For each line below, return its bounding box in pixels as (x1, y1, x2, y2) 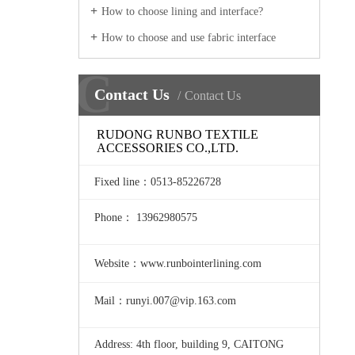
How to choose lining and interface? (101, 6, 263, 17)
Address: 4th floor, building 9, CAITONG (94, 338, 284, 351)
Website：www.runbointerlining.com (94, 257, 262, 269)
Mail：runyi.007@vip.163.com (94, 294, 237, 307)
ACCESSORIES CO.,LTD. (96, 140, 239, 155)
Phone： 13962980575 (94, 212, 198, 224)
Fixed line (94, 175, 140, 188)
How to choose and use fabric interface (101, 32, 276, 44)
